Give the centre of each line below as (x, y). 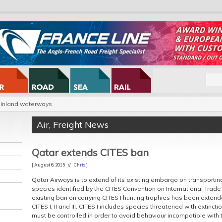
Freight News (81, 125)
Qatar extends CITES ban (90, 152)
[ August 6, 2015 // (53, 165)
